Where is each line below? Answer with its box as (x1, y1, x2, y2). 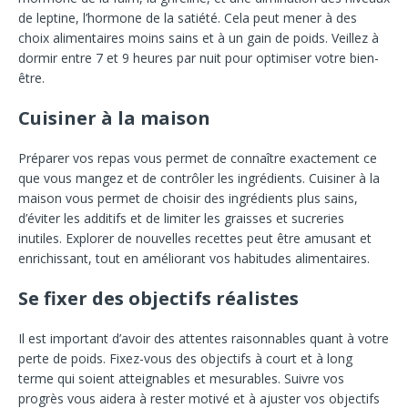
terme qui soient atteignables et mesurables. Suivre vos (18, 370, 344, 388)
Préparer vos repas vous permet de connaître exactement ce (18, 149, 377, 168)
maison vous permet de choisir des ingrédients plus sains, (18, 189, 358, 208)
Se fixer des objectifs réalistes (18, 286, 299, 311)
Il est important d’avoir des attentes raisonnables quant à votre (18, 330, 389, 348)
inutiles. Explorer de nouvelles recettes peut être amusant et (18, 229, 372, 248)
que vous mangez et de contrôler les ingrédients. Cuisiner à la (18, 169, 380, 188)
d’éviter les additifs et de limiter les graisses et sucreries (18, 209, 344, 228)
